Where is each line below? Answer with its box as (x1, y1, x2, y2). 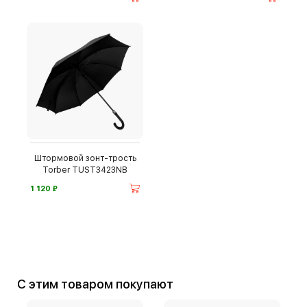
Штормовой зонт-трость (34, 153, 136, 163)
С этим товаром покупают (26, 277, 173, 291)
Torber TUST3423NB (42, 165, 127, 175)
